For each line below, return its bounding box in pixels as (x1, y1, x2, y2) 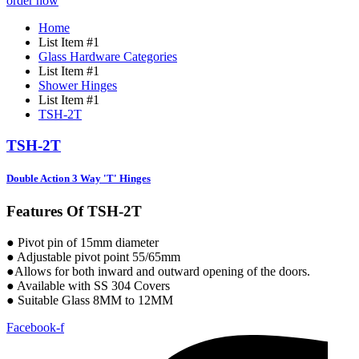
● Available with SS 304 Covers (6, 279, 170, 293)
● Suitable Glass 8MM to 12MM (6, 293, 173, 308)
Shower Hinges (38, 79, 117, 93)
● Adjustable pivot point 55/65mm (6, 250, 180, 264)
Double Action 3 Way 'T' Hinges (6, 172, 151, 185)
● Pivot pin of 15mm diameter (6, 236, 159, 250)
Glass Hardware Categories (38, 50, 177, 64)
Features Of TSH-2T (6, 203, 142, 220)
